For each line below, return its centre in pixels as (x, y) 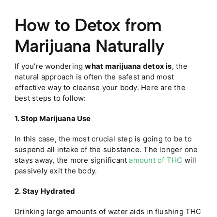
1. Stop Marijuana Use (53, 118)
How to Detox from (88, 25)
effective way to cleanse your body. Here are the (100, 87)
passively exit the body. (56, 170)
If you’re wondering (50, 66)
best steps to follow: (50, 98)
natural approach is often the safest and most (94, 77)
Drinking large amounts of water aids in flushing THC (108, 211)
